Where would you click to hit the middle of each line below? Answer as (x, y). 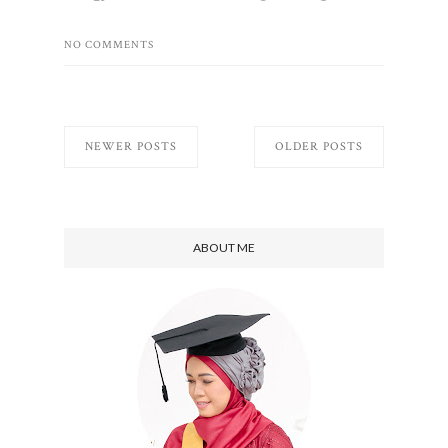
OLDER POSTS (319, 147)
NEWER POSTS (131, 147)
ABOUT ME (224, 248)
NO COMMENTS (109, 45)
